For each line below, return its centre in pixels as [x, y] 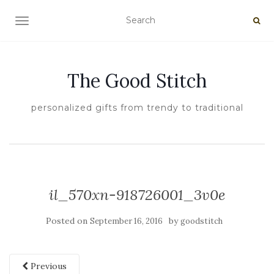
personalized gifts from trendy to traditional [137, 108]
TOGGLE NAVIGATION [70, 22]
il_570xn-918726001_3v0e [137, 195]
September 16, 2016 [126, 221]
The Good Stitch [137, 81]
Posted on [68, 221]
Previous [47, 266]
